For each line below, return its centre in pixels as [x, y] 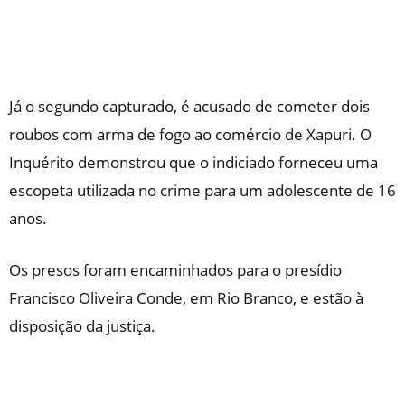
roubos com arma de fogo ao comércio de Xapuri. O [190, 134]
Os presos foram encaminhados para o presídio [175, 270]
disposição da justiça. [82, 326]
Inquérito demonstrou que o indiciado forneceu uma [193, 162]
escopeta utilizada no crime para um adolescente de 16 [202, 190]
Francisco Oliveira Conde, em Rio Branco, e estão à [186, 298]
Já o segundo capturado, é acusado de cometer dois [189, 106]
